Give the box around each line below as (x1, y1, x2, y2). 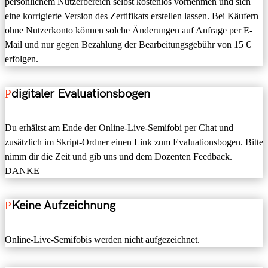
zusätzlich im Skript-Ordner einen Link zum (5, 137, 173, 148)
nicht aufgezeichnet (122, 234, 197, 245)
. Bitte (240, 137, 263, 148)
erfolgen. (5, 54, 43, 65)
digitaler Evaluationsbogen (11, 86, 150, 101)
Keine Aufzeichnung (11, 198, 115, 213)
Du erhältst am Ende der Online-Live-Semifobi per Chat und (5, 123, 233, 133)
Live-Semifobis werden (33, 234, 122, 245)
